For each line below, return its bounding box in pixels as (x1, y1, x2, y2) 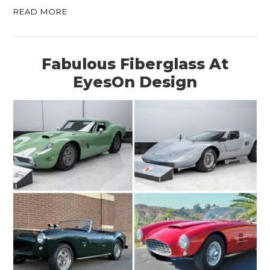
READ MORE (13, 7, 68, 17)
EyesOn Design (73, 73, 197, 92)
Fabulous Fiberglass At (42, 55, 228, 74)
